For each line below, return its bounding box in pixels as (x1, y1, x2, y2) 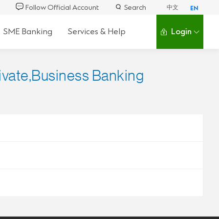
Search (124, 2, 146, 12)
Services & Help (67, 26, 126, 37)
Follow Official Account (25, 2, 99, 12)
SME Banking (3, 26, 52, 37)
